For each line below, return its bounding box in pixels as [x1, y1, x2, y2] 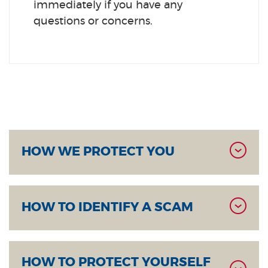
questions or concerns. [33, 16, 153, 27]
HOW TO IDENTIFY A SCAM [22, 201, 193, 214]
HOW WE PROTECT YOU [22, 145, 175, 158]
